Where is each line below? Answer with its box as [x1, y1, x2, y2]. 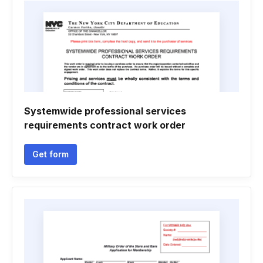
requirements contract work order [24, 119, 186, 131]
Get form [32, 149, 69, 159]
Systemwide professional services [24, 105, 186, 117]
